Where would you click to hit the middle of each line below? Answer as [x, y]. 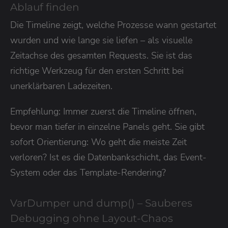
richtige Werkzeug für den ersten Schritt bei [97, 70]
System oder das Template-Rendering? [88, 172]
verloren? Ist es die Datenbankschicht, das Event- [108, 157]
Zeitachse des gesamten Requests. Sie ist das [101, 55]
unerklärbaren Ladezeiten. [61, 86]
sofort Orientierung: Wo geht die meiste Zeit [98, 142]
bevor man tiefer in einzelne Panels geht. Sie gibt [107, 126]
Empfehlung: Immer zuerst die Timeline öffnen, [103, 111]
